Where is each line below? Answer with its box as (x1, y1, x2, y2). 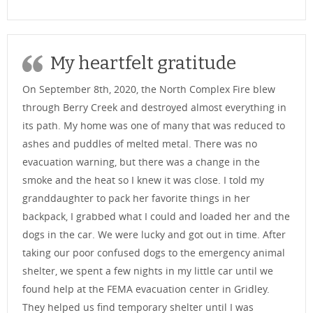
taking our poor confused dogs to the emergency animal (22, 246, 285, 260)
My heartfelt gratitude (50, 52, 236, 75)
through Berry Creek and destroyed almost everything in (22, 101, 286, 115)
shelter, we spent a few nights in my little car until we (22, 264, 273, 278)
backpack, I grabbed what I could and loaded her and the (22, 210, 290, 224)
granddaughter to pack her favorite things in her (22, 191, 250, 205)
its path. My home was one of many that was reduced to (22, 119, 285, 133)
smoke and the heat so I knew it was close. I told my (22, 173, 264, 187)
